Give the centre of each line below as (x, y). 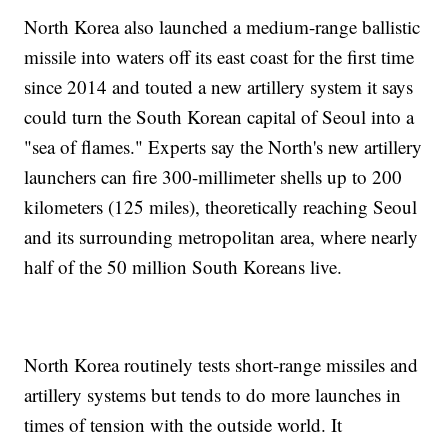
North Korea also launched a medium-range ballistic (222, 27)
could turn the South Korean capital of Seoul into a (219, 117)
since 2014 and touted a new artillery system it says (219, 87)
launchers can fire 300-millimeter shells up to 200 (213, 177)
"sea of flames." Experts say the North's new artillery (223, 147)
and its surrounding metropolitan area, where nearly (221, 237)
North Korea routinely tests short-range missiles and (221, 365)
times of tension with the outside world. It (183, 425)
